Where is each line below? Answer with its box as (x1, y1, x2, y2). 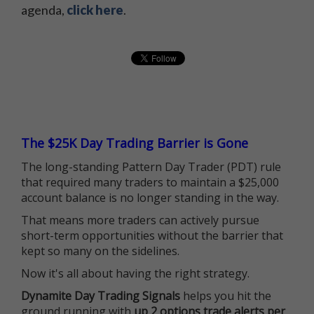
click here (67, 1, 123, 18)
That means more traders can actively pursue (21, 212, 259, 228)
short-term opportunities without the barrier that (21, 227, 283, 243)
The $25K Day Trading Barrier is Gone (21, 134, 248, 151)
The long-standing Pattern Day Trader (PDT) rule (21, 158, 281, 175)
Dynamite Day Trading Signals (21, 287, 180, 303)
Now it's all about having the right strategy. (21, 265, 250, 281)
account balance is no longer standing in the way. (21, 189, 279, 205)
